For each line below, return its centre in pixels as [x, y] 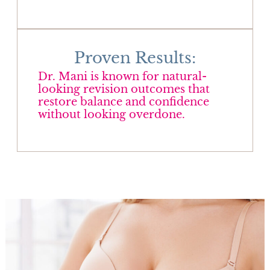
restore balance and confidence [123, 102]
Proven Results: [135, 58]
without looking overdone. [111, 114]
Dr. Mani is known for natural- [122, 76]
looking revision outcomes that [124, 89]
